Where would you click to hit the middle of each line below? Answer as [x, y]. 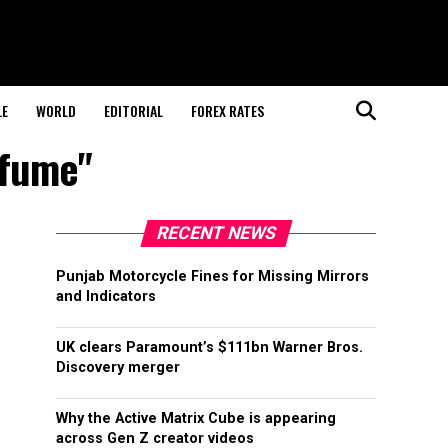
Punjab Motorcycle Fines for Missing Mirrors [212, 276]
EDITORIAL [133, 110]
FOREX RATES [227, 110]
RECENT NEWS [216, 233]
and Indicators [106, 296]
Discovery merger [118, 367]
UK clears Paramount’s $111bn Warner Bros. [209, 347]
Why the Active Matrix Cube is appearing [196, 418]
